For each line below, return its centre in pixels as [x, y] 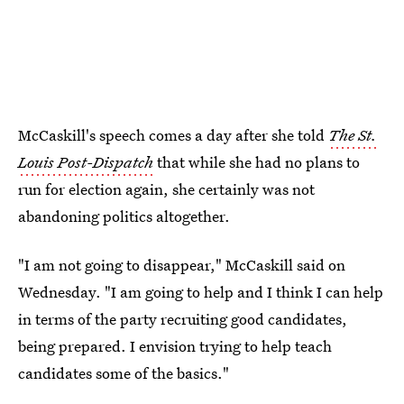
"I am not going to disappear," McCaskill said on [182, 265]
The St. [353, 135]
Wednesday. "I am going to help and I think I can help [201, 292]
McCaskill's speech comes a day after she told [173, 135]
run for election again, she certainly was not [166, 189]
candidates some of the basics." [124, 373]
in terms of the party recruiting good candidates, [183, 319]
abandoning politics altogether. [124, 216]
